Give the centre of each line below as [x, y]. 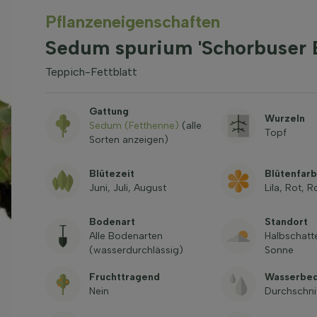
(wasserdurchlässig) [136, 250]
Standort [286, 222]
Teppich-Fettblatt [91, 72]
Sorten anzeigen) [128, 140]
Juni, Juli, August [127, 188]
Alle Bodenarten [126, 236]
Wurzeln [284, 119]
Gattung [109, 111]
